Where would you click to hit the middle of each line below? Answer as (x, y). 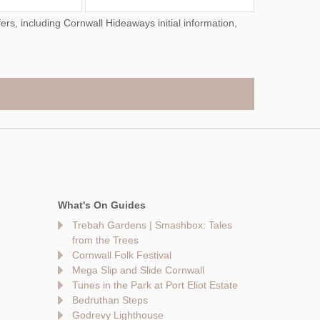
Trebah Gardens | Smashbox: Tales (152, 225)
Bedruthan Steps (110, 300)
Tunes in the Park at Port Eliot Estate (155, 285)
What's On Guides (102, 205)
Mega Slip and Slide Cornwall (138, 270)
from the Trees (105, 240)
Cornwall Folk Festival (122, 255)
